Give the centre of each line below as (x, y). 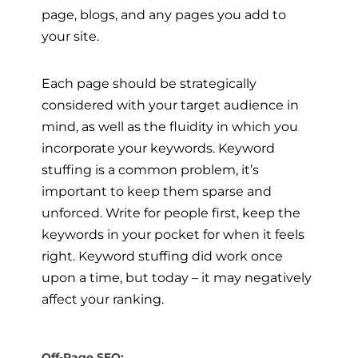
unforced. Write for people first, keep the (171, 213)
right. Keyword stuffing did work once (162, 256)
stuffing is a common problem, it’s (150, 170)
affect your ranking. (104, 299)
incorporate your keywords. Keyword (158, 148)
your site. (72, 36)
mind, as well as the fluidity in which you (170, 127)
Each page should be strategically (149, 84)
